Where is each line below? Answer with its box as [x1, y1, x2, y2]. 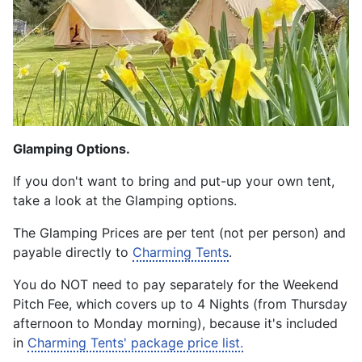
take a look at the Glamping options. [13, 192, 237, 208]
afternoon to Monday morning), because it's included [13, 314, 338, 331]
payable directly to [13, 243, 133, 260]
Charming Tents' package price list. [27, 334, 243, 351]
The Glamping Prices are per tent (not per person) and [13, 224, 346, 241]
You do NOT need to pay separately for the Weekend [13, 276, 339, 293]
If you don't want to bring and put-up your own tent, [13, 172, 335, 189]
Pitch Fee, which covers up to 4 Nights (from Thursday [13, 295, 347, 312]
